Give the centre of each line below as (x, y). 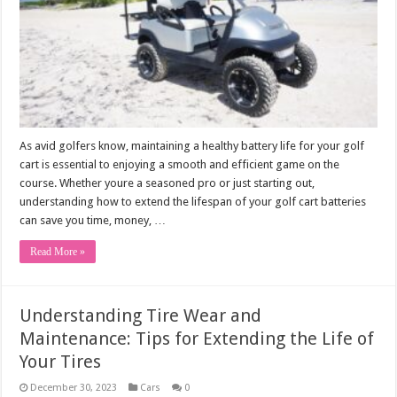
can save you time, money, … (93, 220)
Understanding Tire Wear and (141, 315)
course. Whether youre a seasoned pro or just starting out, (167, 183)
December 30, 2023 (74, 387)
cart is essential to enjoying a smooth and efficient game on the (180, 164)
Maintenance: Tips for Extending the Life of (197, 338)
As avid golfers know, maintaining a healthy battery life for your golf (192, 145)
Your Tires (61, 361)
